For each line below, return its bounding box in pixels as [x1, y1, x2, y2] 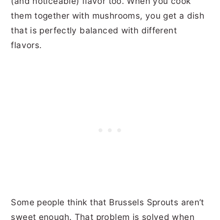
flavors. [11, 40, 45, 50]
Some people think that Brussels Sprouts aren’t [11, 197, 204, 207]
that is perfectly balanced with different [11, 25, 177, 35]
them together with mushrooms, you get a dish [11, 10, 205, 21]
